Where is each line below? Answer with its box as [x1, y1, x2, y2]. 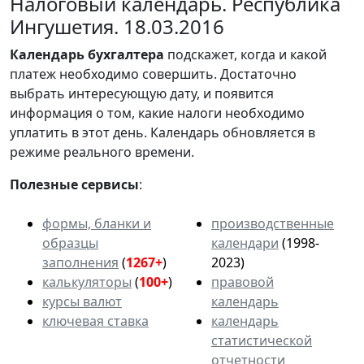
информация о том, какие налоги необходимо [10, 103, 305, 122]
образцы [42, 233, 98, 252]
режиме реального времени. [10, 142, 194, 161]
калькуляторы [42, 272, 132, 291]
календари [211, 233, 279, 252]
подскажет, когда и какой [164, 45, 327, 63]
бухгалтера [88, 45, 164, 63]
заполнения [42, 253, 119, 271]
